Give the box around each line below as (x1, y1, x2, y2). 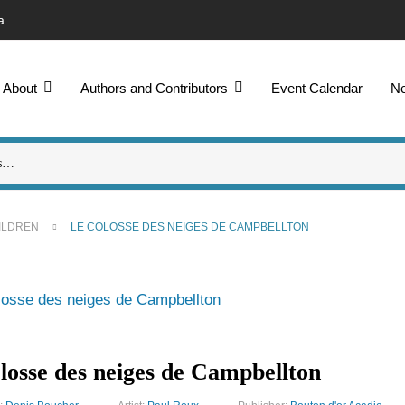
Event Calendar (271, 80, 363, 96)
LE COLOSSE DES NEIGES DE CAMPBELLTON (71, 221, 309, 233)
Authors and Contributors (80, 80, 229, 96)
